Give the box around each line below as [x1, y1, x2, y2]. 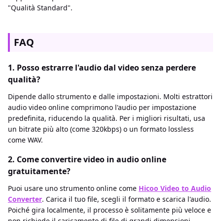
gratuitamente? [8, 166, 71, 177]
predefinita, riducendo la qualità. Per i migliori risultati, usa [8, 113, 205, 123]
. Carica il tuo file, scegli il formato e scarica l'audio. [42, 194, 211, 204]
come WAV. [8, 135, 43, 145]
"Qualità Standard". [8, 3, 73, 13]
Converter [8, 194, 42, 204]
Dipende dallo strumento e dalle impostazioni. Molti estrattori [8, 92, 213, 102]
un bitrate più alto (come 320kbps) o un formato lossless [8, 124, 194, 134]
